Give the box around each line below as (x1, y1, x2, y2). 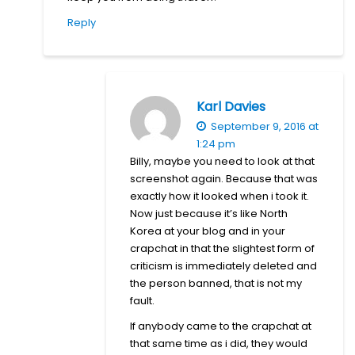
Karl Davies (197, 97, 265, 116)
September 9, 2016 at (208, 118, 319, 134)
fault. (130, 292, 155, 308)
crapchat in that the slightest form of (130, 240, 315, 256)
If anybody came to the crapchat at (130, 318, 311, 334)
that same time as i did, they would (130, 335, 307, 351)
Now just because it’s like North (130, 205, 288, 221)
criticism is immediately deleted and (130, 258, 317, 273)
